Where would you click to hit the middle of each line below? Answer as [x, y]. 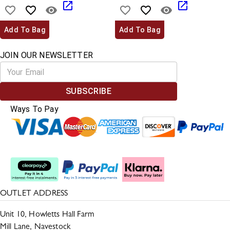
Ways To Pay [34, 109]
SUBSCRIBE [89, 91]
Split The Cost [37, 148]
